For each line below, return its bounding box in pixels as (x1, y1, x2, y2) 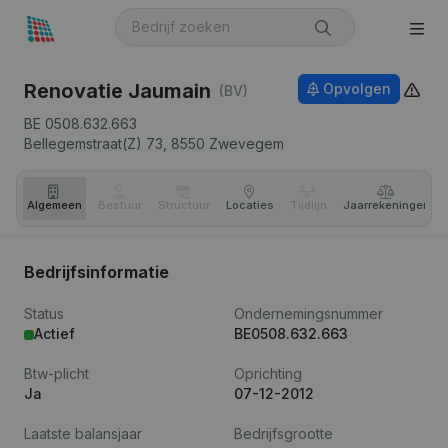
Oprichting (234, 365, 302, 382)
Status (24, 305, 64, 322)
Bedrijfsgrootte (234, 425, 333, 442)
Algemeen (27, 198, 82, 212)
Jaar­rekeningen (343, 198, 430, 212)
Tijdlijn (290, 198, 327, 212)
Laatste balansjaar (24, 425, 142, 442)
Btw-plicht (24, 365, 89, 382)
